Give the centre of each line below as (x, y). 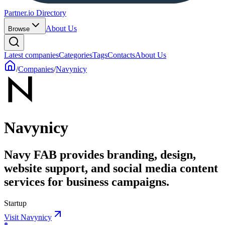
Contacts (121, 55)
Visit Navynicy (28, 217)
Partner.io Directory (35, 13)
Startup (15, 203)
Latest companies (31, 55)
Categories (76, 55)
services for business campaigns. (87, 182)
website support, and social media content (111, 168)
